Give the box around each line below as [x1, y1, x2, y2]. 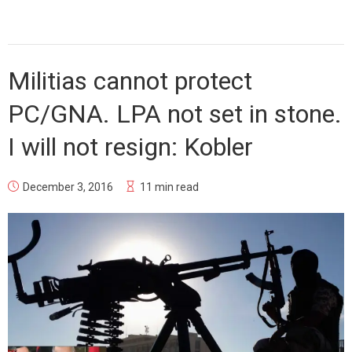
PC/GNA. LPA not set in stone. [8, 98, 342, 129]
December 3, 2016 [23, 180, 113, 193]
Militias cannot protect [8, 65, 252, 96]
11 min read [140, 180, 199, 193]
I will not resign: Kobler [8, 131, 253, 162]
